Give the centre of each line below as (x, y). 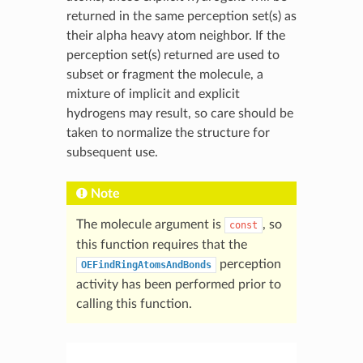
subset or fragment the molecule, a (164, 74)
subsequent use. (112, 152)
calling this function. (134, 303)
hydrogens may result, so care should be (179, 113)
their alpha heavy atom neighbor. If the (175, 35)
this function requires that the (161, 244)
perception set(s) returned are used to (173, 55)
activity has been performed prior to (178, 284)
